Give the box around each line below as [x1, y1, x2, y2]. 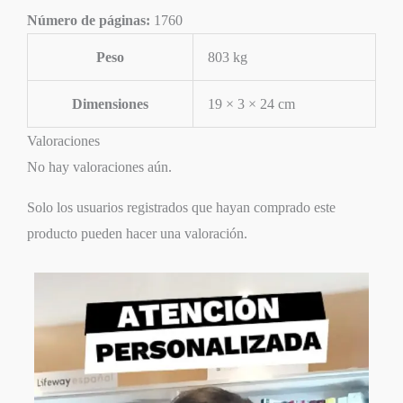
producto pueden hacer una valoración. [27, 226, 247, 242]
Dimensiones [72, 96, 148, 112]
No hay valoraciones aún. [27, 159, 172, 175]
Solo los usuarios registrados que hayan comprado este [27, 200, 336, 216]
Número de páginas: [27, 13, 154, 29]
